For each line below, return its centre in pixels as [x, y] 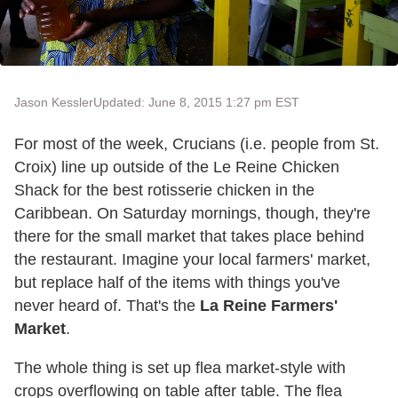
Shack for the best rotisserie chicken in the [164, 191]
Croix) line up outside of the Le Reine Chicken [177, 167]
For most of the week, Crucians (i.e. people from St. [197, 144]
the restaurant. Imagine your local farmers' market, [192, 260]
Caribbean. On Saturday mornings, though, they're [192, 214]
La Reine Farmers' [269, 306]
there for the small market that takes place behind [189, 237]
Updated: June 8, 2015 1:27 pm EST [196, 103]
